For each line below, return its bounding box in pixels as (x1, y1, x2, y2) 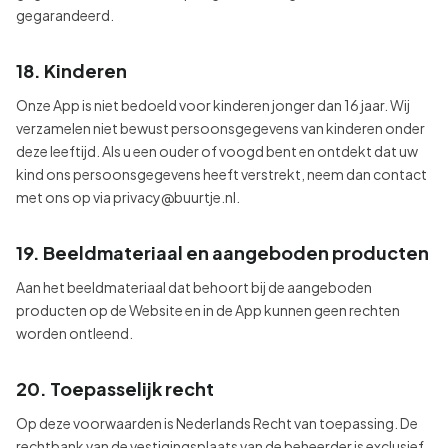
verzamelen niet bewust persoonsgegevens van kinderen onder (16, 119, 425, 137)
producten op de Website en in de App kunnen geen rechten (16, 301, 400, 319)
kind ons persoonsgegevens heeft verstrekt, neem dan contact (16, 165, 427, 183)
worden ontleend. (16, 324, 133, 342)
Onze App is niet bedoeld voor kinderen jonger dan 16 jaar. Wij (16, 96, 410, 114)
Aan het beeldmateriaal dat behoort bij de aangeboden (16, 278, 372, 296)
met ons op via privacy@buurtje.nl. (16, 188, 240, 206)
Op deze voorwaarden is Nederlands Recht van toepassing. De (16, 414, 418, 432)
